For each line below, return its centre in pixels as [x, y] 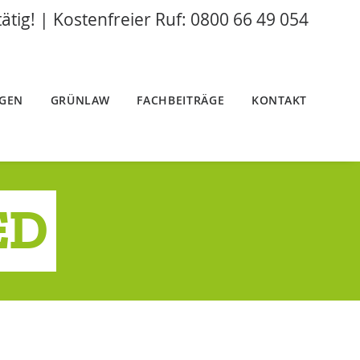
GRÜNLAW [80, 100]
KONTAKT [279, 100]
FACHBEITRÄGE [181, 100]
